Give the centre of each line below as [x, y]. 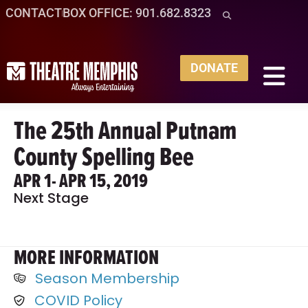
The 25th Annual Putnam [125, 130]
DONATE [214, 68]
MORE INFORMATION [86, 257]
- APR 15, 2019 [100, 180]
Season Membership [107, 278]
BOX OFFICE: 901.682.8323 [137, 13]
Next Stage [51, 198]
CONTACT [34, 13]
